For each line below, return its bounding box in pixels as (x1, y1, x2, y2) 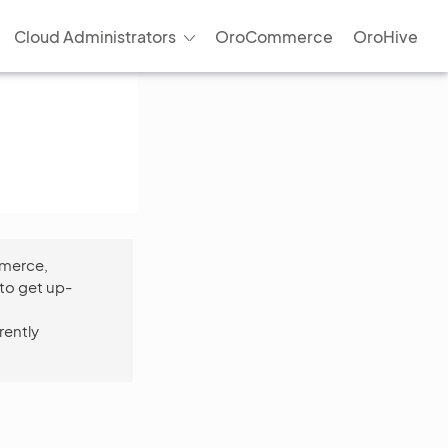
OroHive (353, 25, 418, 47)
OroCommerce (215, 25, 333, 47)
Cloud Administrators (13, 25, 176, 47)
